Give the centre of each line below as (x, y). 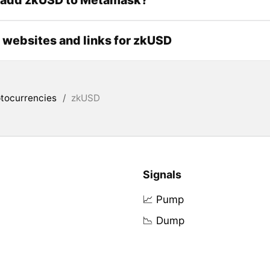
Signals (162, 175)
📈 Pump (163, 200)
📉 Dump (163, 221)
